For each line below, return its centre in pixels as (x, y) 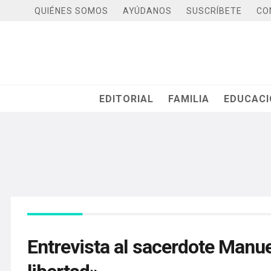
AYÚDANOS (147, 11)
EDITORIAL (127, 99)
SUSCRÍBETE (214, 11)
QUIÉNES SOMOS (71, 11)
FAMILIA (189, 99)
